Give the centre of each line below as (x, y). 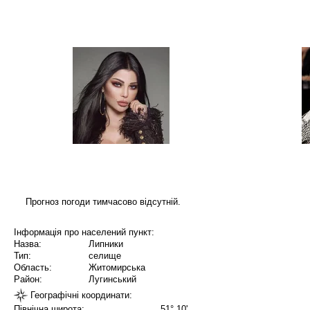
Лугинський (112, 280)
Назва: (28, 244)
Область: (33, 268)
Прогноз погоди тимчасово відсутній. (103, 201)
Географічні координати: (80, 295)
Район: (28, 280)
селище (105, 256)
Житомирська (117, 268)
